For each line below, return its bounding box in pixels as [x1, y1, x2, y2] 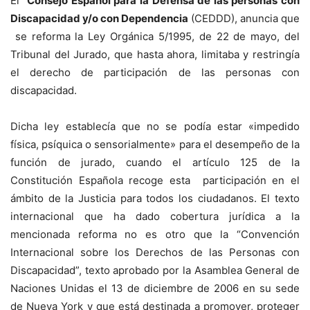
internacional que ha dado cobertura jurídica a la [10, 209, 300, 223]
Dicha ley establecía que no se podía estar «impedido [10, 119, 300, 133]
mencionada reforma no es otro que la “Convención [10, 227, 300, 241]
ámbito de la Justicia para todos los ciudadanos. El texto [10, 191, 300, 205]
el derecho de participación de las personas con [10, 65, 300, 79]
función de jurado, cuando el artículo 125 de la [10, 155, 300, 169]
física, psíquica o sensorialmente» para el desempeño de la [10, 137, 300, 151]
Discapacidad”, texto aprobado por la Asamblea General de [10, 263, 300, 277]
